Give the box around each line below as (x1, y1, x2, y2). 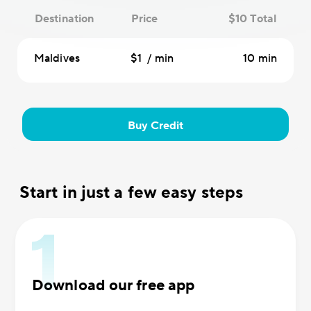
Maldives (34, 51, 80, 65)
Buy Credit (127, 119, 184, 133)
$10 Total (228, 12, 276, 26)
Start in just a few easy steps (19, 182, 243, 203)
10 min (243, 51, 277, 65)
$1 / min (131, 51, 174, 65)
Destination (35, 12, 94, 26)
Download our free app (32, 276, 195, 295)
